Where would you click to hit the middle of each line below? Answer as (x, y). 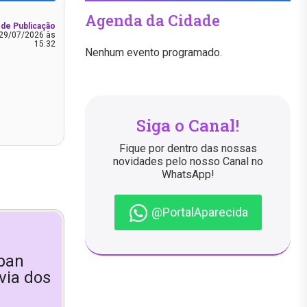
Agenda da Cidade (152, 20)
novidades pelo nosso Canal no (188, 161)
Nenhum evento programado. (153, 52)
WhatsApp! (188, 174)
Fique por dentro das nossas (188, 148)
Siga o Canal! (188, 125)
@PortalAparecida (198, 212)
